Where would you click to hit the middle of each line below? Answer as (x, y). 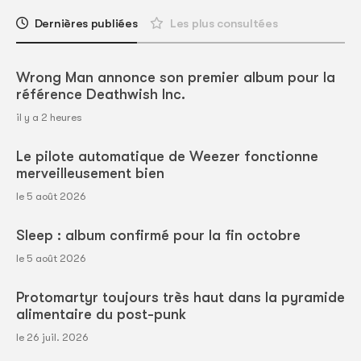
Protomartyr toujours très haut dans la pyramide (180, 298)
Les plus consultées (224, 24)
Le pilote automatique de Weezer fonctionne (167, 157)
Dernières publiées (86, 24)
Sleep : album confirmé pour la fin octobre (158, 236)
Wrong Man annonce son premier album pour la (176, 78)
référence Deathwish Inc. (101, 95)
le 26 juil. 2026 (52, 338)
